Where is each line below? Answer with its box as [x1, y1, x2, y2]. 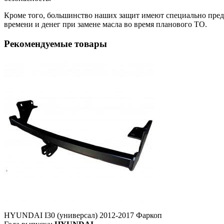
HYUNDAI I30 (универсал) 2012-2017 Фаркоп [4, 210, 162, 219]
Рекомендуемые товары [4, 38, 107, 49]
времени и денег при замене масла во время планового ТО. [4, 20, 207, 29]
